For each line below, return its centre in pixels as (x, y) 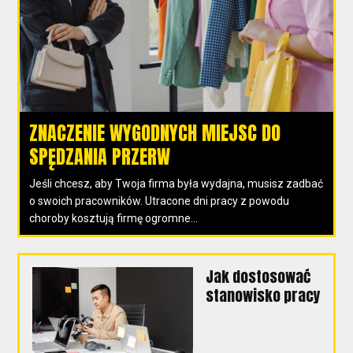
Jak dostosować (258, 276)
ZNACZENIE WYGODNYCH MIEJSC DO (155, 133)
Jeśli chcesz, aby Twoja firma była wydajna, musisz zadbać (176, 183)
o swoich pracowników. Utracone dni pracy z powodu (160, 201)
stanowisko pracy (264, 295)
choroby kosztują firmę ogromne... (114, 218)
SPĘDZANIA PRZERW (100, 156)
